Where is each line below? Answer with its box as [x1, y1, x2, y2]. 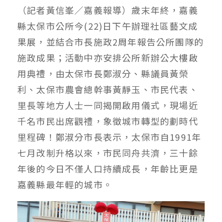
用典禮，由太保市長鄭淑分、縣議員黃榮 [17, 66, 189, 80]
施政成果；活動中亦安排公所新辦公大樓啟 [17, 51, 198, 64]
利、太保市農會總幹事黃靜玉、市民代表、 [17, 82, 198, 96]
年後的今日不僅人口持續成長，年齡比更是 [17, 162, 198, 175]
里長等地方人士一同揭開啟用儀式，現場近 [17, 98, 198, 111]
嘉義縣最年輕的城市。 [17, 177, 112, 191]
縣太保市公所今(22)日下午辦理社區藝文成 [17, 19, 198, 32]
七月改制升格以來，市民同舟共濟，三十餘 [17, 146, 198, 159]
